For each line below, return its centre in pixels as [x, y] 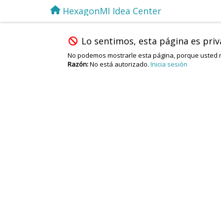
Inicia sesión [169, 64]
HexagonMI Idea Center [112, 11]
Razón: [79, 64]
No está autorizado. [120, 64]
